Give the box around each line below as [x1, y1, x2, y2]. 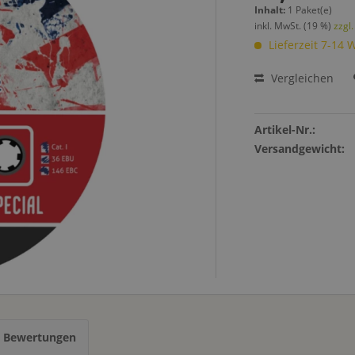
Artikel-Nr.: [254, 122, 316, 137]
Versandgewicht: [254, 141, 345, 156]
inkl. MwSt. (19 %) [254, 19, 334, 32]
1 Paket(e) [288, 3, 333, 17]
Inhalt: [254, 3, 288, 17]
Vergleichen [268, 71, 334, 86]
